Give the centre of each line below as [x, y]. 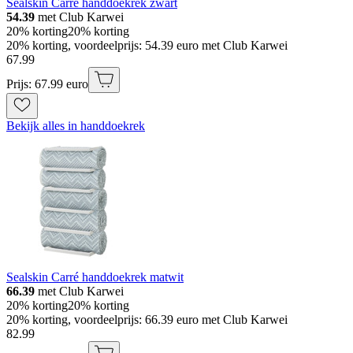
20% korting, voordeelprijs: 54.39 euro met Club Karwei [147, 46]
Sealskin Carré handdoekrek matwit [95, 277]
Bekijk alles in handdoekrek [76, 126]
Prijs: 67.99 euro [47, 84]
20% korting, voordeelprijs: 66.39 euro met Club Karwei [147, 320]
